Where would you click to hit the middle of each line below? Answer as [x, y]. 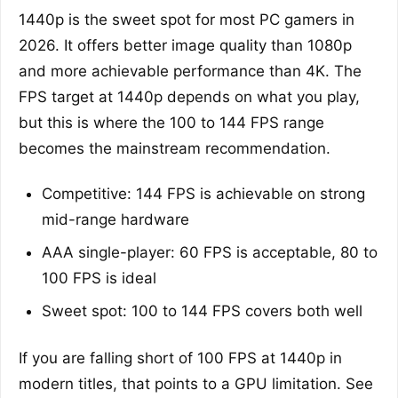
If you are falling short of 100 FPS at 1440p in [180, 358]
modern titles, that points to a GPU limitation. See [196, 383]
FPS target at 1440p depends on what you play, [189, 96]
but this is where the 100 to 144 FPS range [171, 122]
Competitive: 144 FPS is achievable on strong [203, 193]
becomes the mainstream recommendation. [175, 148]
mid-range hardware [115, 219]
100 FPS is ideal [99, 278]
